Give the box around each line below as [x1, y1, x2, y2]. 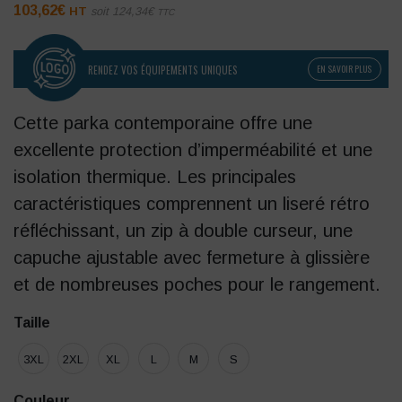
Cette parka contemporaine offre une [13, 113, 312, 134]
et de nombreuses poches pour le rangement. [13, 275, 380, 295]
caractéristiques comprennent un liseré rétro [13, 194, 370, 214]
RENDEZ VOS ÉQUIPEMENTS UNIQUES [88, 63, 238, 78]
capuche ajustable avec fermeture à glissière [13, 248, 370, 268]
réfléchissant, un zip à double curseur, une [13, 221, 353, 241]
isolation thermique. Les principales [13, 167, 296, 188]
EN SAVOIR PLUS [317, 63, 372, 76]
